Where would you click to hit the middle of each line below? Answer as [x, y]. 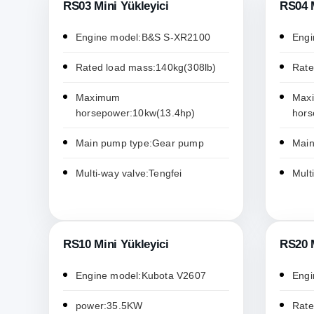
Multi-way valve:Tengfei [129, 173]
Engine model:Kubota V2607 [141, 276]
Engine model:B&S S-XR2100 [143, 37]
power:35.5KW [109, 306]
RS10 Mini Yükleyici [116, 245]
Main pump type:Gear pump [140, 143]
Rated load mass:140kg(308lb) [146, 68]
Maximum [98, 98]
